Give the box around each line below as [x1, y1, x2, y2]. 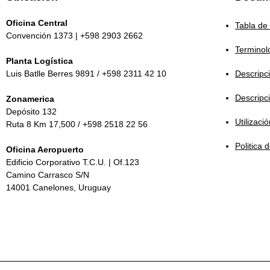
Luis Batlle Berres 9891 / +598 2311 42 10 [6, 69, 166, 78]
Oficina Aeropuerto [6, 145, 84, 154]
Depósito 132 [6, 107, 57, 116]
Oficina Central [6, 18, 67, 28]
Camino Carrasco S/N [6, 170, 89, 180]
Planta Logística [6, 56, 73, 66]
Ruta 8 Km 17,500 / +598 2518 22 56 [6, 119, 148, 129]
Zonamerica [6, 94, 54, 104]
